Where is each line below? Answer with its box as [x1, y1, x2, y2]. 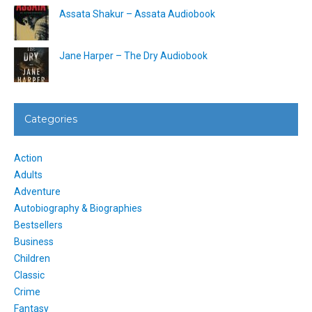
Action [14, 152, 42, 164]
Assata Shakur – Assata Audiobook [59, 8, 215, 19]
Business [14, 235, 54, 247]
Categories [24, 112, 77, 125]
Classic [14, 269, 45, 281]
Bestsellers [14, 219, 63, 231]
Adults [14, 169, 42, 180]
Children [14, 252, 50, 264]
